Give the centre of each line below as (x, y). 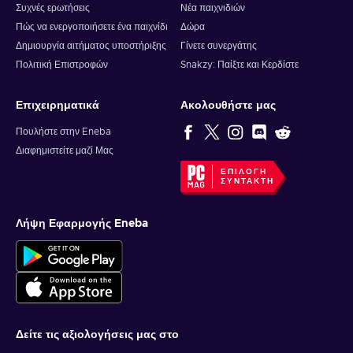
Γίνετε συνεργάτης (219, 46)
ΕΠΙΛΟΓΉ (243, 172)
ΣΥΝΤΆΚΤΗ (247, 182)
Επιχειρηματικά (58, 106)
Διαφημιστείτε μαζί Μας (65, 151)
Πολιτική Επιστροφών (62, 65)
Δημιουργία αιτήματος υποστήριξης (91, 46)
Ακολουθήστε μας (228, 106)
